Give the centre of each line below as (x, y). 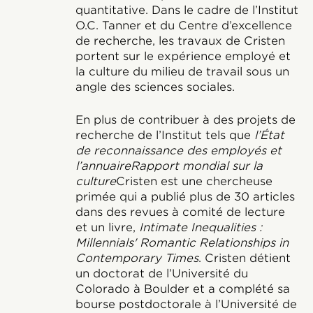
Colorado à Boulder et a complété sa (182, 289)
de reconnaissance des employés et (178, 151)
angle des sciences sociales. (155, 87)
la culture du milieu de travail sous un (182, 72)
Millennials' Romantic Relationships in (182, 243)
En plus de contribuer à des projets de (185, 120)
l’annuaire (103, 166)
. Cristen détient (244, 258)
